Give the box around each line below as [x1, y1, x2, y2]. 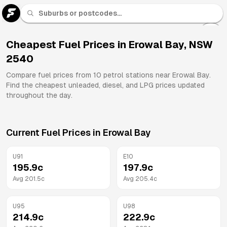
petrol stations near [101, 71, 172, 79]
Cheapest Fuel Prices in [6, 39, 129, 50]
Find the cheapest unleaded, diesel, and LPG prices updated [6, 81, 205, 89]
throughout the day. [6, 91, 72, 99]
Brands [202, 60, 219, 65]
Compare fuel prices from [6, 71, 93, 79]
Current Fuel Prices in [6, 127, 103, 138]
